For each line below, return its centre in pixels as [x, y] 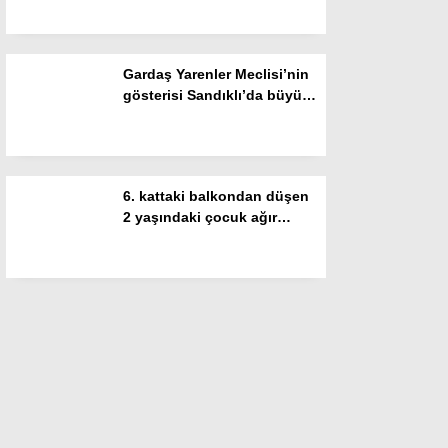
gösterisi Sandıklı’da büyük [216, 95]
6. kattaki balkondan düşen [216, 196]
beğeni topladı [172, 116]
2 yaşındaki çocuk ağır [200, 217]
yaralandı [154, 238]
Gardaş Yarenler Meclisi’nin [216, 74]
